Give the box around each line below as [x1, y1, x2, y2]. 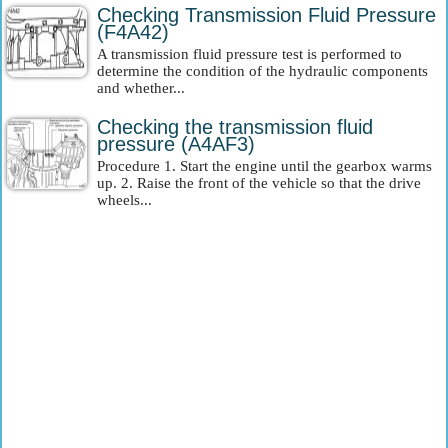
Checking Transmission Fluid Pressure [97, 4, 436, 26]
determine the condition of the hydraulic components [97, 63, 428, 79]
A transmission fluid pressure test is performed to [97, 46, 402, 62]
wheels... [97, 192, 152, 208]
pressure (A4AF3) [97, 133, 255, 155]
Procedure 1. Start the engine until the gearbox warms [97, 158, 432, 174]
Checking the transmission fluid [97, 116, 373, 138]
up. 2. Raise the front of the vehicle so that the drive [97, 175, 421, 191]
